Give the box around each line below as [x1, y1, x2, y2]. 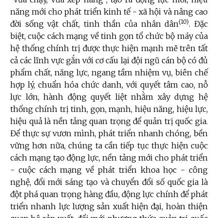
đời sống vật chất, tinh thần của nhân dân [10, 19, 179, 29]
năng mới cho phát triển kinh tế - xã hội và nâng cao [10, 7, 208, 17]
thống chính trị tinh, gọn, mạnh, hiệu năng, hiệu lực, [10, 104, 208, 114]
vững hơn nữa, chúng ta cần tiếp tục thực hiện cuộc [10, 141, 208, 151]
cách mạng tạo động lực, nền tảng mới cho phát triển [10, 153, 208, 163]
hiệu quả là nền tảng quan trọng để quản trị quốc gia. [10, 116, 208, 127]
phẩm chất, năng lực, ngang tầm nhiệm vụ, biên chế [10, 68, 208, 78]
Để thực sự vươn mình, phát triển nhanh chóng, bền [10, 128, 208, 139]
